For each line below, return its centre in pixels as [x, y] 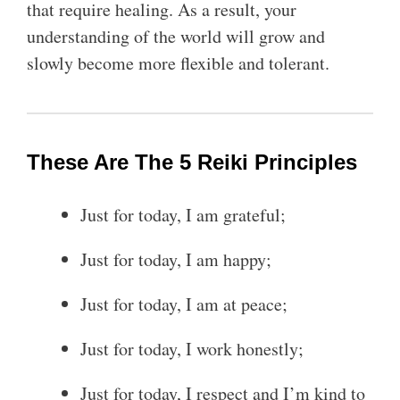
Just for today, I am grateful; [183, 215]
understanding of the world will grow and [176, 36]
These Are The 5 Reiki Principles [192, 162]
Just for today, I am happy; [176, 259]
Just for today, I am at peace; [187, 304]
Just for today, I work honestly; [192, 349]
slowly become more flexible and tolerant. [178, 63]
